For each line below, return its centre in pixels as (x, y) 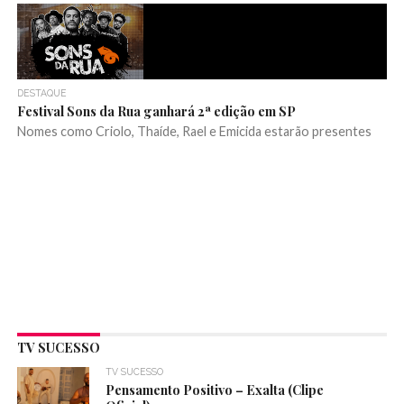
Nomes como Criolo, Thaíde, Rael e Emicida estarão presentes (194, 132)
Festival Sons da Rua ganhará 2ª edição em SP (156, 111)
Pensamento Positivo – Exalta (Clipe (215, 390)
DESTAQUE (41, 93)
